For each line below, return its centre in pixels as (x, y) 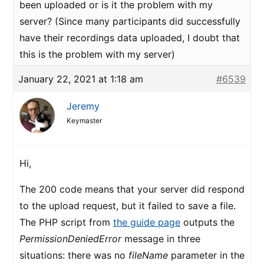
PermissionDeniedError (70, 239)
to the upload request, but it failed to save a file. (128, 206)
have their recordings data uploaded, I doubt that (130, 38)
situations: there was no (74, 255)
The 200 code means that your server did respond (132, 189)
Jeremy (83, 106)
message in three (161, 239)
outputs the (207, 222)
